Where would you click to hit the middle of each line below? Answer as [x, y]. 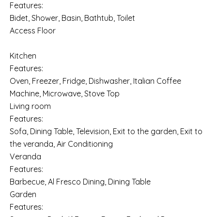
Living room [30, 106]
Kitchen [23, 56]
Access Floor [33, 31]
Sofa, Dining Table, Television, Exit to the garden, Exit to [106, 131]
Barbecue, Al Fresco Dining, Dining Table [80, 182]
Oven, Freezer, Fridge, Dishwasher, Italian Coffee [95, 81]
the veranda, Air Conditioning [61, 144]
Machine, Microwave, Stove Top [65, 93]
